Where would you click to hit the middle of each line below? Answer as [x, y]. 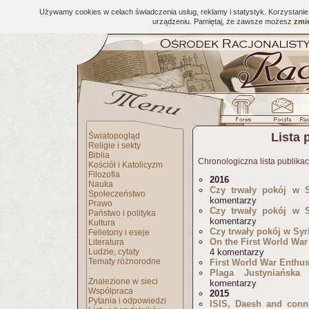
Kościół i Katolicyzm [126, 165]
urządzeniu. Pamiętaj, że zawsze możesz [223, 21]
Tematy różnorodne [124, 261]
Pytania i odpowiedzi [127, 301]
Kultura [102, 223]
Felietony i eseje [119, 232]
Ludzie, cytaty [114, 252]
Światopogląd [114, 136]
